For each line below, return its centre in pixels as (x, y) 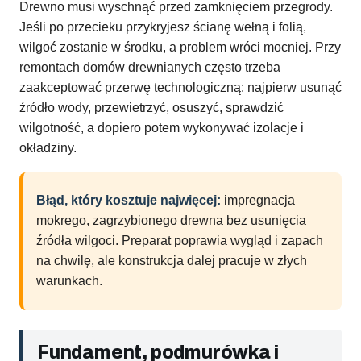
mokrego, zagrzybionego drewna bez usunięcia (171, 221)
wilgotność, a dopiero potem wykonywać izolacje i (162, 128)
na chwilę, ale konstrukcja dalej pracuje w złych (172, 261)
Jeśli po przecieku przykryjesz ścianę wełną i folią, (163, 27)
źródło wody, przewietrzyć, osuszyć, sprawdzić (151, 108)
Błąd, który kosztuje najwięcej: (129, 201)
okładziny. (48, 148)
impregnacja (258, 201)
